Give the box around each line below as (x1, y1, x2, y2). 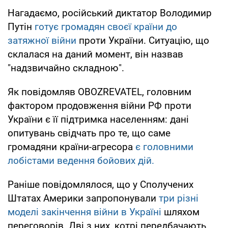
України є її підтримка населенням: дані (8, 113, 189, 125)
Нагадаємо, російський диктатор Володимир (8, 7, 212, 19)
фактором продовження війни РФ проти (8, 99, 191, 111)
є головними (135, 140, 193, 153)
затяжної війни (8, 34, 76, 46)
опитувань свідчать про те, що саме (8, 127, 170, 139)
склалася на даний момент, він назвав (8, 48, 183, 60)
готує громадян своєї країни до (35, 20, 177, 33)
